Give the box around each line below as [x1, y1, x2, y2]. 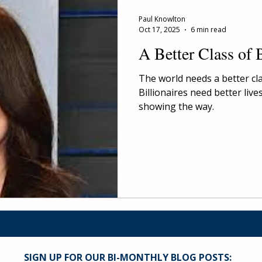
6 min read [191, 25, 226, 35]
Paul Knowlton [139, 14, 185, 24]
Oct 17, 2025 [139, 25, 180, 35]
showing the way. [139, 100, 214, 113]
